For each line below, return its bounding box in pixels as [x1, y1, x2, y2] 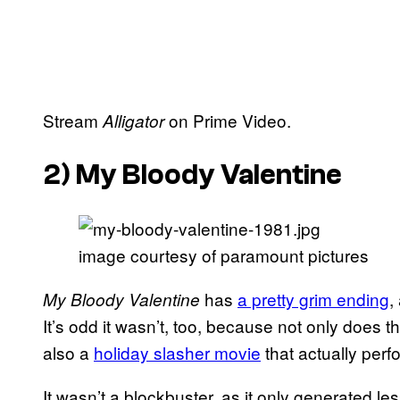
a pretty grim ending [237, 287, 389, 312]
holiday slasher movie [94, 340, 261, 365]
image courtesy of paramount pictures [79, 243, 369, 268]
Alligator [103, 108, 169, 132]
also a [43, 340, 94, 365]
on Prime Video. [169, 107, 291, 132]
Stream [43, 107, 103, 132]
